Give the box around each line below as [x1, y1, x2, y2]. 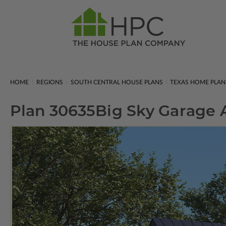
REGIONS [36, 79, 63, 85]
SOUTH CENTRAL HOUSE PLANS [70, 79, 163, 85]
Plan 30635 [10, 101, 95, 120]
